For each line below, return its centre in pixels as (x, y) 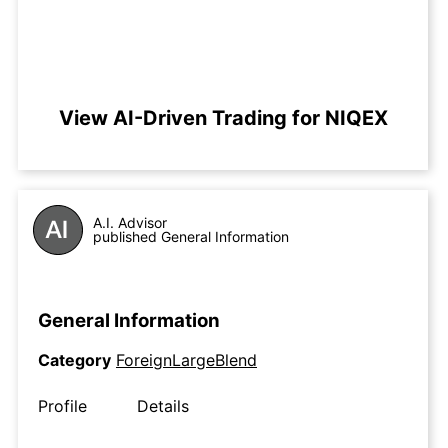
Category (74, 360)
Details (163, 406)
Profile (62, 406)
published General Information (191, 236)
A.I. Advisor (130, 222)
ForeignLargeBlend (186, 360)
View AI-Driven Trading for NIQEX (223, 118)
